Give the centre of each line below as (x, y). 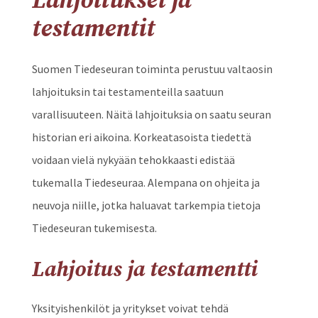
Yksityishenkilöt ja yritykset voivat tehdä (130, 308)
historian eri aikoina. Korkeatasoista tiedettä (141, 137)
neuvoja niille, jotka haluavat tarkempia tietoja (146, 205)
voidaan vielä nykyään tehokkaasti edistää (133, 160)
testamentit (93, 29)
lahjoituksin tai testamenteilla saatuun (127, 92)
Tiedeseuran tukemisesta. (94, 228)
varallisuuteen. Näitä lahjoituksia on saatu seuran (151, 115)
